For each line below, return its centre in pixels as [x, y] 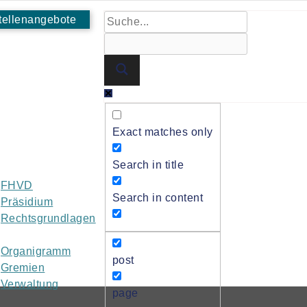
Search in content [158, 197]
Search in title [148, 164]
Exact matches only [163, 132]
